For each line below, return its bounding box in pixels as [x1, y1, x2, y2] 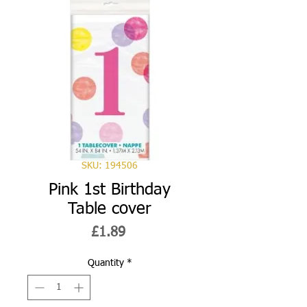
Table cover [68, 200, 151, 217]
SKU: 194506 [82, 160, 138, 171]
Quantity [87, 258, 124, 268]
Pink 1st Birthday [49, 181, 171, 198]
